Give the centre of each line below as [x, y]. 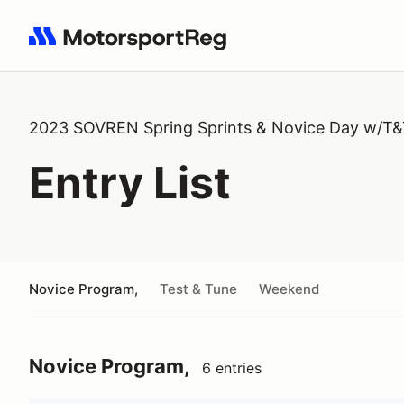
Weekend [289, 289]
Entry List [130, 183]
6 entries [232, 368]
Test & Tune [198, 289]
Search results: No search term [133, 46]
